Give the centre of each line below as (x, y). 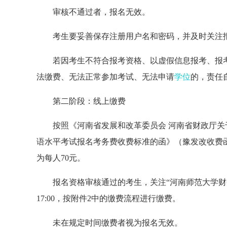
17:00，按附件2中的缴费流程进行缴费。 (108, 198)
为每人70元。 (61, 158)
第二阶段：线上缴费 (89, 101)
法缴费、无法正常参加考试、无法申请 (105, 77)
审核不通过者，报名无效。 (101, 12)
